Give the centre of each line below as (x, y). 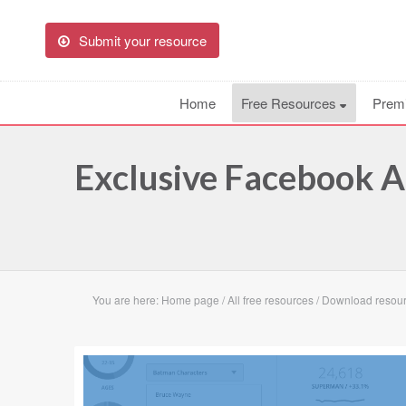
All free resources (271, 300)
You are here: (127, 300)
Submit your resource (143, 40)
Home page (190, 300)
